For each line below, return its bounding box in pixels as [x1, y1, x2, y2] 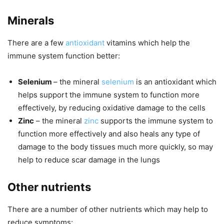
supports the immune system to [98, 116, 213, 126]
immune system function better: [7, 51, 120, 61]
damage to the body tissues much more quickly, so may [18, 142, 213, 152]
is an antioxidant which [134, 77, 216, 87]
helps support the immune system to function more [18, 90, 199, 100]
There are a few [7, 38, 65, 48]
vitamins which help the [104, 38, 190, 48]
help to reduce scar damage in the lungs [18, 155, 160, 165]
